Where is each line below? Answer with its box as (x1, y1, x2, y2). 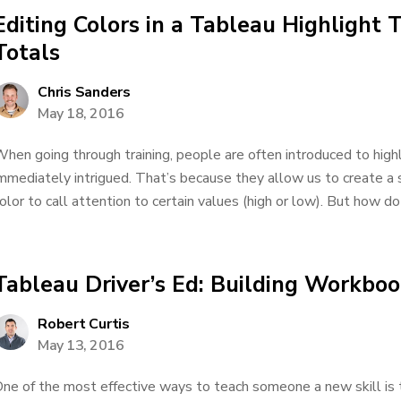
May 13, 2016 (38, 336, 124, 355)
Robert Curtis (38, 314, 130, 334)
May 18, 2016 (38, 104, 124, 124)
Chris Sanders (38, 82, 131, 102)
